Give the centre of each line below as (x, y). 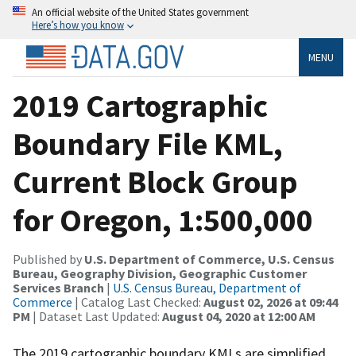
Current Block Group (155, 182)
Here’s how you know (78, 25)
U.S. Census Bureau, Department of (207, 287)
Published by (48, 259)
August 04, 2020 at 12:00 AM (239, 316)
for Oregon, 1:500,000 (163, 220)
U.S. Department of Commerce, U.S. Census (209, 259)
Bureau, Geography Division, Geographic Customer (160, 273)
